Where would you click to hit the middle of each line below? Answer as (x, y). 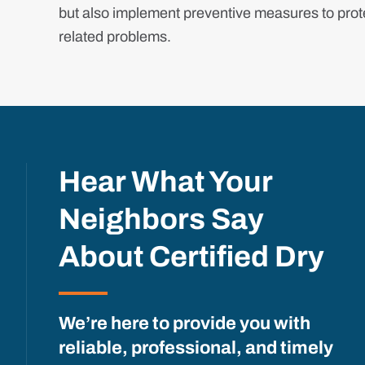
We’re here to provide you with (185, 323)
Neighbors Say (161, 219)
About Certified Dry (191, 257)
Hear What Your (165, 182)
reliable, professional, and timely (196, 348)
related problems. (115, 37)
